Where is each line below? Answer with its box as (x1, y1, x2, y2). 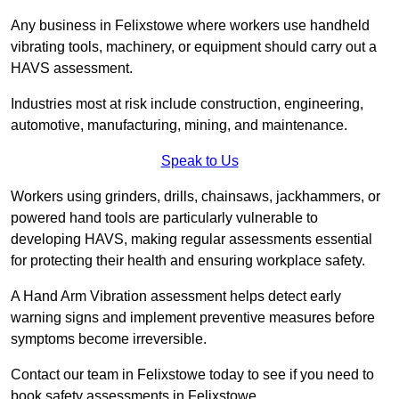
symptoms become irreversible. (11, 331, 207, 347)
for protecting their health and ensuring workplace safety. (11, 253, 365, 269)
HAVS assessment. (11, 61, 136, 77)
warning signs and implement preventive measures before (11, 310, 375, 326)
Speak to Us (160, 153, 239, 169)
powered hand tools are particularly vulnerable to (11, 210, 318, 226)
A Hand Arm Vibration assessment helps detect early (11, 289, 341, 305)
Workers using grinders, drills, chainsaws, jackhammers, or (11, 189, 380, 205)
